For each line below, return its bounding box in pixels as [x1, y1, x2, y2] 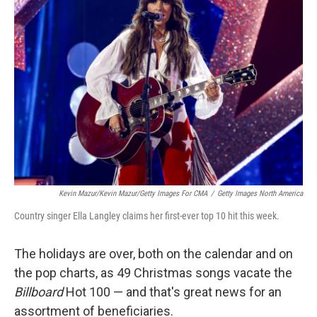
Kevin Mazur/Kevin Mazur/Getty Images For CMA [59, 189, 207, 198]
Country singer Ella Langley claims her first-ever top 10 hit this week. [14, 210, 279, 221]
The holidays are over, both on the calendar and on [14, 246, 293, 261]
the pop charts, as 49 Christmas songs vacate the [14, 265, 292, 280]
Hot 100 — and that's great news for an [63, 284, 282, 299]
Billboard [14, 284, 63, 299]
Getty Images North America [217, 189, 303, 198]
